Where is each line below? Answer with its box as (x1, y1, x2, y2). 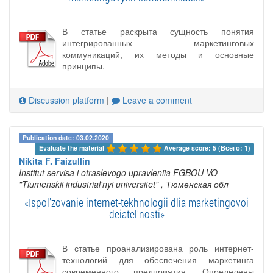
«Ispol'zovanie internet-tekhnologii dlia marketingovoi (24, 194, 249, 210)
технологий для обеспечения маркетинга (62, 253, 254, 266)
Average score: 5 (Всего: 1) (163, 143, 250, 152)
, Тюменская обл (161, 177, 229, 190)
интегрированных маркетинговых (62, 37, 254, 49)
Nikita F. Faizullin (19, 154, 90, 167)
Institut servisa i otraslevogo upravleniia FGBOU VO (19, 166, 218, 179)
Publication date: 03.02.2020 (23, 132, 110, 142)
